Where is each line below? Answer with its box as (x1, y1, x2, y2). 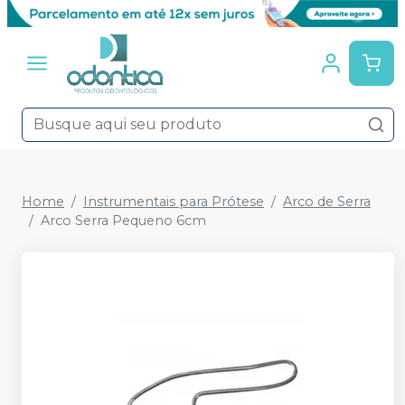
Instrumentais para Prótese (83, 193, 264, 210)
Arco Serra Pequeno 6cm (41, 212, 206, 229)
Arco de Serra (283, 193, 371, 210)
